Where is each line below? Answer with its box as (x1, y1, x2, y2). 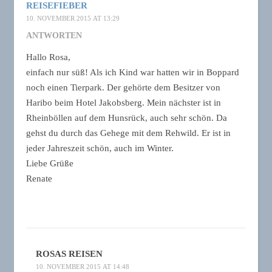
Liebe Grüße (26, 158, 73, 168)
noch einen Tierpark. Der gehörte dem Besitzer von (26, 83, 220, 92)
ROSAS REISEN (36, 249, 103, 259)
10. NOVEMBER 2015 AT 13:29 (26, 15, 120, 22)
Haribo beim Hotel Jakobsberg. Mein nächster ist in (26, 98, 221, 107)
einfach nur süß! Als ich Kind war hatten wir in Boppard (26, 67, 239, 77)
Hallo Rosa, (26, 52, 70, 62)
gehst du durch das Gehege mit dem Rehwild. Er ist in (26, 128, 231, 138)
